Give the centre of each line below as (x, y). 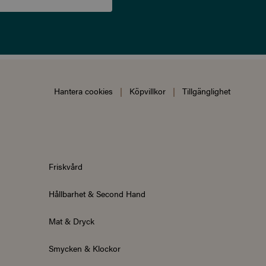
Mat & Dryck (72, 221)
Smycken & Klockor (85, 248)
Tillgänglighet (206, 91)
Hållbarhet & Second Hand (97, 194)
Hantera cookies (83, 91)
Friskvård (66, 167)
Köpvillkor (148, 91)
